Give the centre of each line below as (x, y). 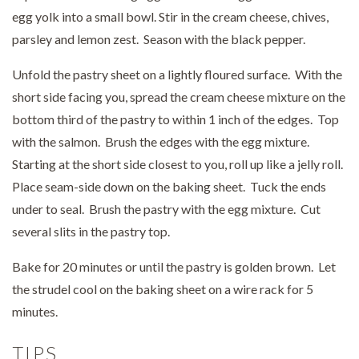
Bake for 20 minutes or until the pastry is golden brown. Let (174, 266)
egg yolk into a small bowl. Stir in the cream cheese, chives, (170, 16)
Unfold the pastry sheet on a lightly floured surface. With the (177, 74)
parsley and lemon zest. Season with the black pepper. (159, 38)
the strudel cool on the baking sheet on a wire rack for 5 (163, 288)
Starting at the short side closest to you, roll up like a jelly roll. (179, 163)
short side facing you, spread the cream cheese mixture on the (179, 96)
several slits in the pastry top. (91, 231)
